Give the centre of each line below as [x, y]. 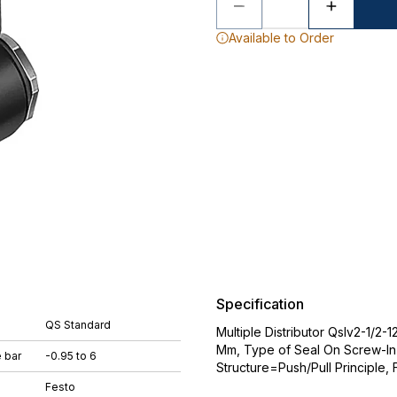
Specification [260, 304]
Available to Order [281, 38]
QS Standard [78, 325]
